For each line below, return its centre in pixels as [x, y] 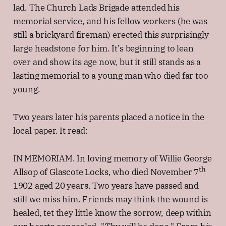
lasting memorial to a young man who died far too [110, 75]
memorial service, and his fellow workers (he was [110, 21]
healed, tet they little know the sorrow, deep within [112, 213]
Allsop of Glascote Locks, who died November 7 [106, 172]
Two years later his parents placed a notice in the [109, 117]
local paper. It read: [50, 130]
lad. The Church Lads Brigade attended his [96, 7]
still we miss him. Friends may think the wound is [110, 199]
